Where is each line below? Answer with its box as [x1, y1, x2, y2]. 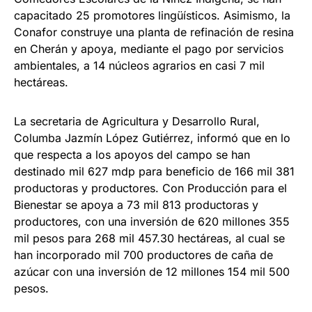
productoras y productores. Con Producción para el [14, 181, 287, 196]
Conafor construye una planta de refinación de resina [14, 25, 294, 40]
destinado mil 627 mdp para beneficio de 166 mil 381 [14, 164, 295, 179]
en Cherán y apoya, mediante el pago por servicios [14, 42, 283, 56]
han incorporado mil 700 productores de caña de [14, 248, 273, 263]
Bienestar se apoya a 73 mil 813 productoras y [14, 198, 258, 212]
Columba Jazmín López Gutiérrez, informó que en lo [14, 131, 290, 146]
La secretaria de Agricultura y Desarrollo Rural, [14, 114, 260, 129]
